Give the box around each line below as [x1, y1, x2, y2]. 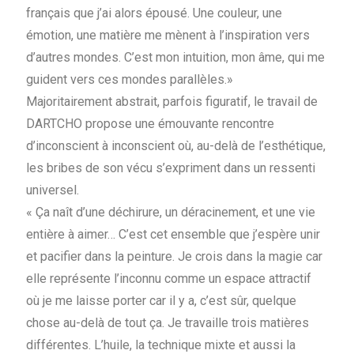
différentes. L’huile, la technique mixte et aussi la [26, 337, 296, 352]
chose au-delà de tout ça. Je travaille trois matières [26, 315, 310, 330]
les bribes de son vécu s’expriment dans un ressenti [26, 160, 316, 175]
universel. [26, 183, 80, 198]
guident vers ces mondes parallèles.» [26, 72, 234, 87]
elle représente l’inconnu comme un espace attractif [26, 271, 312, 286]
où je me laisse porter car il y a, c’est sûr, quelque [26, 293, 297, 308]
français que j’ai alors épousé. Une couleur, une [26, 6, 283, 21]
